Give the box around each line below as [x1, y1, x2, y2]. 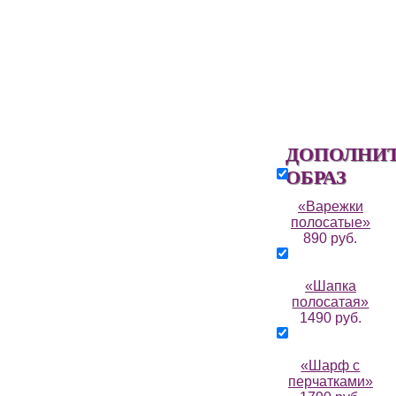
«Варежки [297, 199, 363, 214]
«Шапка [304, 278, 356, 293]
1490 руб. [299, 310, 362, 325]
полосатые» [290, 215, 370, 230]
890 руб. [303, 231, 358, 246]
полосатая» [292, 294, 369, 309]
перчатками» [287, 374, 373, 389]
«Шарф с [301, 358, 361, 373]
